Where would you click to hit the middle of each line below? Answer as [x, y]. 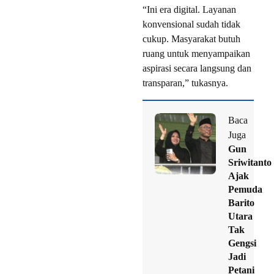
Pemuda [245, 190]
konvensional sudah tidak [191, 24]
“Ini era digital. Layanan [189, 10]
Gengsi [242, 243]
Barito [241, 203]
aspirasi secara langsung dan [197, 68]
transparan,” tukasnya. [185, 83]
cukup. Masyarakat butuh [191, 39]
